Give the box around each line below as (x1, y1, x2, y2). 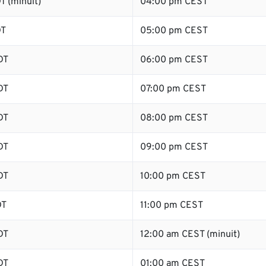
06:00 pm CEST (140, 54, 208, 66)
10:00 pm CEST (140, 170, 205, 182)
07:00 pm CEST (140, 83, 206, 95)
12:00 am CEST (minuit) (140, 229, 240, 240)
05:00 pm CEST (140, 25, 208, 37)
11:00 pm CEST (140, 199, 203, 211)
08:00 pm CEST (140, 112, 208, 124)
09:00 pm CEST (140, 141, 208, 153)
